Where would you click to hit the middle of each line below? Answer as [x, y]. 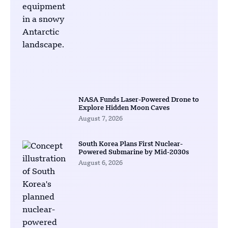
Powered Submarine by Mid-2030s [133, 153]
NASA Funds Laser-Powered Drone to [138, 100]
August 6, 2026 [100, 164]
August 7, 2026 [100, 119]
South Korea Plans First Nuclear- [130, 145]
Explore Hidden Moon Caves [124, 108]
